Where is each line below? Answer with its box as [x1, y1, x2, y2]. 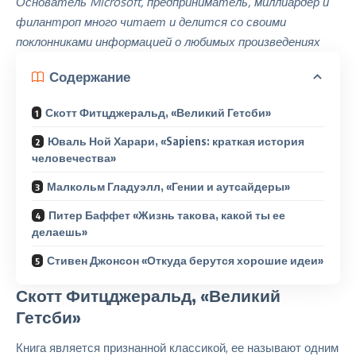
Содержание [49, 68, 130, 86]
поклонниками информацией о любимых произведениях [16, 33, 320, 49]
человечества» [32, 150, 116, 164]
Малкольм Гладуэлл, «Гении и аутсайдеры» [47, 179, 290, 193]
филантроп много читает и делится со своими [16, 14, 286, 29]
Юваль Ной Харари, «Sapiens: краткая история [48, 133, 304, 148]
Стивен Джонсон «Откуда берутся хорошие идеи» [47, 253, 323, 267]
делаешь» [32, 224, 87, 238]
